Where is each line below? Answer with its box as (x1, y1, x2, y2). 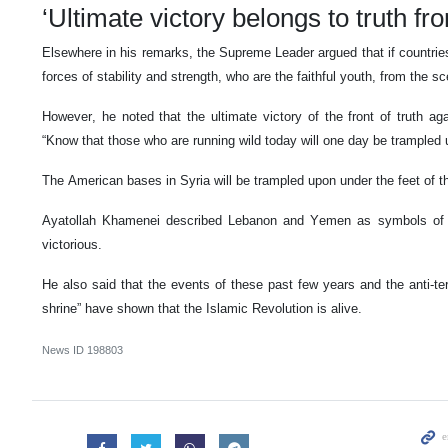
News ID (42, 344, 87, 357)
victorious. (42, 237, 102, 253)
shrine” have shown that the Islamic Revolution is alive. (42, 301, 362, 317)
